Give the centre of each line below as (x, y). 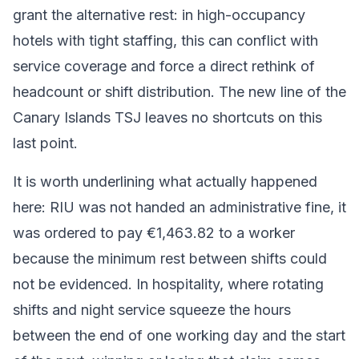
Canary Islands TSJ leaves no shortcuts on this (167, 117)
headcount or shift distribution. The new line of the (179, 91)
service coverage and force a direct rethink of (164, 66)
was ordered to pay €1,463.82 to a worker (154, 232)
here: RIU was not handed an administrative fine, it (179, 207)
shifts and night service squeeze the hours (152, 309)
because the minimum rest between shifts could (170, 258)
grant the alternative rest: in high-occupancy (159, 14)
